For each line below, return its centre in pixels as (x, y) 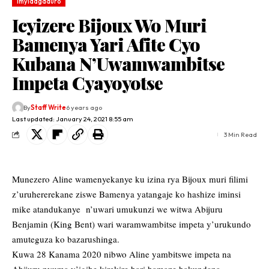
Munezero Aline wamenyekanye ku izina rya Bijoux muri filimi (130, 179)
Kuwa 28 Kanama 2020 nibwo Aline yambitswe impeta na (122, 254)
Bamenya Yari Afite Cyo (106, 45)
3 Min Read (240, 135)
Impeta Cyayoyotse (88, 83)
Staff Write (49, 108)
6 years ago (84, 108)
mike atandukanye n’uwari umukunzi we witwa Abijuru (119, 209)
